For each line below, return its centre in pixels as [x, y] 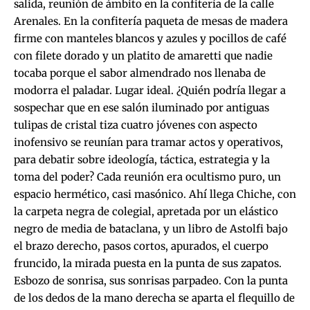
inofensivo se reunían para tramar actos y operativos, [148, 142]
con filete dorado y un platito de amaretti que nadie [143, 55]
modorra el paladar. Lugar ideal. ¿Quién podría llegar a [150, 90]
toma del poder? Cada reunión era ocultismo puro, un [147, 176]
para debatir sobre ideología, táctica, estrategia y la [142, 159]
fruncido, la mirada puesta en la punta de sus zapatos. [148, 263]
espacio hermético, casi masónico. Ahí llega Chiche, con [155, 194]
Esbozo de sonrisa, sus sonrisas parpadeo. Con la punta [151, 280]
